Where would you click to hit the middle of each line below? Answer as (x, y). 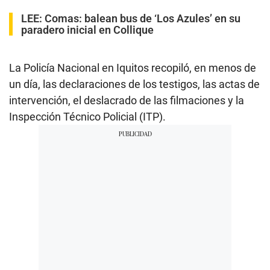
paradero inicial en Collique (87, 30)
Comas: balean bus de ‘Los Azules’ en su (143, 18)
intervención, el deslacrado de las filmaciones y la (127, 100)
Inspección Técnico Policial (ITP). (87, 116)
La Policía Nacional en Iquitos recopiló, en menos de (133, 67)
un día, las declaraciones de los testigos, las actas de (134, 84)
